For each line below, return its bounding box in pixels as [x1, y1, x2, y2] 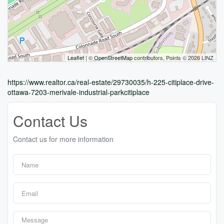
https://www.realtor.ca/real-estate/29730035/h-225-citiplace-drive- [7, 77, 214, 87]
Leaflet [67, 53, 84, 61]
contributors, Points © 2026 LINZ [132, 53, 213, 61]
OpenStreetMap [94, 53, 132, 61]
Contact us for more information [13, 134, 113, 144]
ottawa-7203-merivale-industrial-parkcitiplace [7, 87, 149, 97]
